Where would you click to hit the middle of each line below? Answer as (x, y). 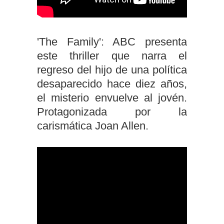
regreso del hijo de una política (112, 70)
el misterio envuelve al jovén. (112, 98)
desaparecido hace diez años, (112, 84)
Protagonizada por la (112, 112)
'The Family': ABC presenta (112, 42)
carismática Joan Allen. (93, 126)
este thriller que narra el (112, 56)
